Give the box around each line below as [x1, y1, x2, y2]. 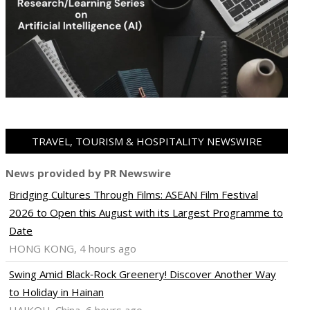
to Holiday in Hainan [9, 285, 104, 300]
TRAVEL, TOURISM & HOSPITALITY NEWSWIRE [31, 134, 262, 149]
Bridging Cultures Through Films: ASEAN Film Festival [9, 188, 258, 202]
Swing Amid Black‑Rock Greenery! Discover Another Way [9, 267, 276, 282]
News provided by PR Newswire [6, 166, 171, 181]
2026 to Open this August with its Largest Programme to [9, 206, 283, 220]
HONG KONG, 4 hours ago [9, 241, 136, 256]
